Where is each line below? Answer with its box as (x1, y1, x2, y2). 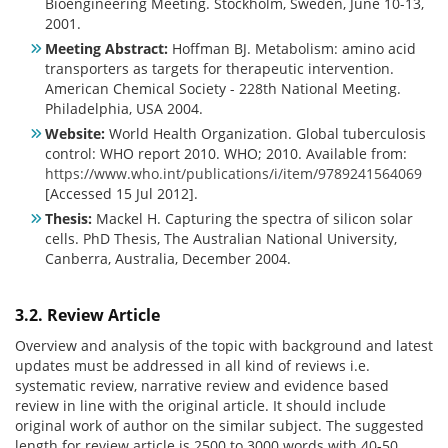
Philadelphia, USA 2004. (45, 98, 203, 118)
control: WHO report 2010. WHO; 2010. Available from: (45, 143, 407, 163)
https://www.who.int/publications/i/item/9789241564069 (45, 163, 422, 183)
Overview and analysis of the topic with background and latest (15, 336, 433, 356)
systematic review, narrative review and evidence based (15, 376, 389, 396)
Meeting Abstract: (45, 38, 168, 58)
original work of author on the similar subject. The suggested (15, 416, 424, 436)
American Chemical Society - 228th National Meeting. (45, 78, 401, 98)
